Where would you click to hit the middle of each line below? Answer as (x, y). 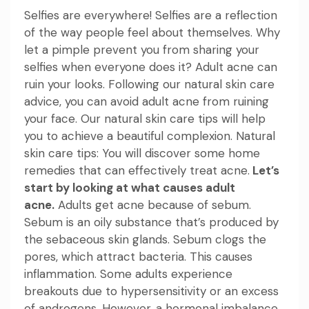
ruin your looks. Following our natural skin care (149, 84)
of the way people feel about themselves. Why (152, 32)
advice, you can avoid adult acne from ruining (147, 101)
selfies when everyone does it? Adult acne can (151, 67)
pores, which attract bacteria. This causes (138, 256)
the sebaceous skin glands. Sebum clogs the (145, 239)
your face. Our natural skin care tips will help (145, 118)
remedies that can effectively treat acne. (137, 170)
